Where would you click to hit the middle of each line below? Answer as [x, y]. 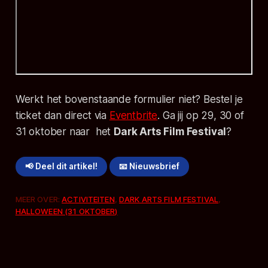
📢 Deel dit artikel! [61, 167]
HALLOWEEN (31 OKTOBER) [66, 211]
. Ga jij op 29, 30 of [201, 116]
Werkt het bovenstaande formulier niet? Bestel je [129, 100]
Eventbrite [133, 116]
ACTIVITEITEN [88, 199]
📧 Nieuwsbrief [150, 167]
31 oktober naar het [65, 132]
